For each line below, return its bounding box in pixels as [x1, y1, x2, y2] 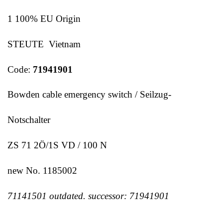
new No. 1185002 [7, 165, 77, 176]
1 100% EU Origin [7, 13, 81, 24]
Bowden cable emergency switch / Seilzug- [7, 89, 171, 100]
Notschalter [7, 114, 50, 125]
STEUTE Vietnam [7, 38, 81, 49]
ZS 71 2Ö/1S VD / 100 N [7, 139, 107, 150]
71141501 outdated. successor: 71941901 [7, 190, 169, 201]
